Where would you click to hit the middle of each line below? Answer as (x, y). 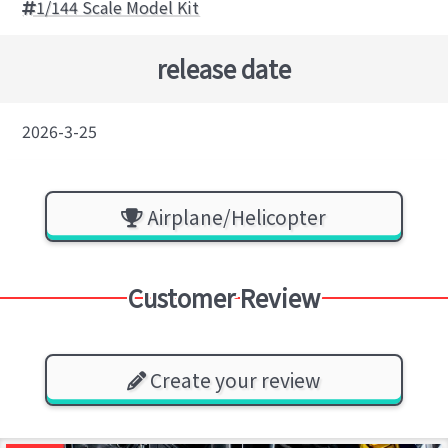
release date (224, 69)
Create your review (233, 379)
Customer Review (224, 298)
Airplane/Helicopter (235, 216)
